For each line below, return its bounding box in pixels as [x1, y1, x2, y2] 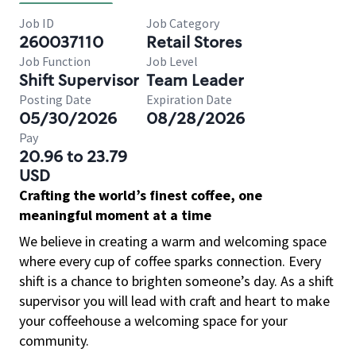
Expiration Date [146, 91, 232, 107]
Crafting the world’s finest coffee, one [19, 186, 262, 204]
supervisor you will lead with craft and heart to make [19, 292, 330, 310]
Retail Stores [146, 32, 242, 52]
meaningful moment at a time [19, 206, 211, 224]
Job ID [19, 15, 54, 31]
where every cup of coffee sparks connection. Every [19, 252, 321, 270]
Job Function [19, 53, 91, 69]
